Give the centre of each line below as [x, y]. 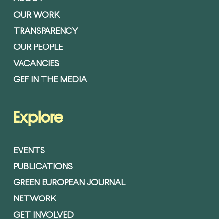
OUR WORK [36, 16]
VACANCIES [36, 64]
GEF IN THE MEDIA [50, 80]
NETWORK [34, 199]
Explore [38, 118]
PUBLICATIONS [43, 167]
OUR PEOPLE [38, 48]
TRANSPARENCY [45, 32]
